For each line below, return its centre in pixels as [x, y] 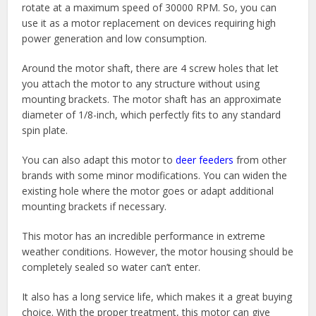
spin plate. [45, 130]
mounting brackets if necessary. [95, 207]
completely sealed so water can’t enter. [111, 267]
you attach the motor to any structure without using [141, 84]
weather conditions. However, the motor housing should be [158, 252]
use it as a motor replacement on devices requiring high [149, 23]
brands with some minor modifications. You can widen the [155, 176]
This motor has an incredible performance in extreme [144, 236]
